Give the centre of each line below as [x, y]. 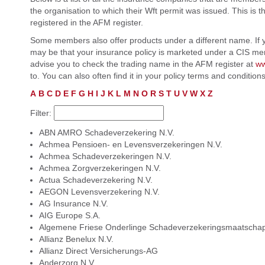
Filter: [42, 113]
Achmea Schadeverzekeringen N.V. [105, 156]
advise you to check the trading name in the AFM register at [143, 64]
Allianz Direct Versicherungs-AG [98, 251]
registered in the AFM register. [86, 22]
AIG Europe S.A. [70, 215]
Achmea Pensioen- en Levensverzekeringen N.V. [130, 144]
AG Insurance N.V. [73, 203]
